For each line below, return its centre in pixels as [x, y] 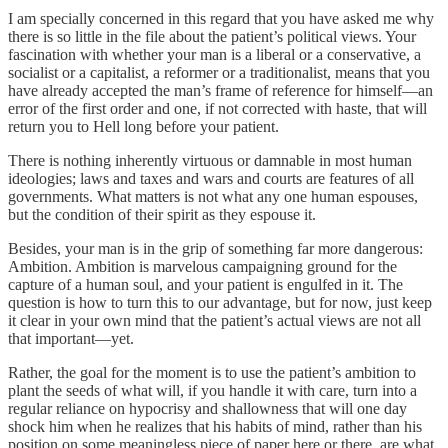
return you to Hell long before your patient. [143, 126]
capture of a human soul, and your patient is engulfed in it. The [205, 284]
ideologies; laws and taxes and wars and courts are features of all [211, 178]
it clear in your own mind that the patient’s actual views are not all [214, 320]
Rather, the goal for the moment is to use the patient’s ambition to [212, 372]
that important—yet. [71, 338]
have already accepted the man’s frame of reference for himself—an [220, 90]
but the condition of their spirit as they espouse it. [162, 214]
